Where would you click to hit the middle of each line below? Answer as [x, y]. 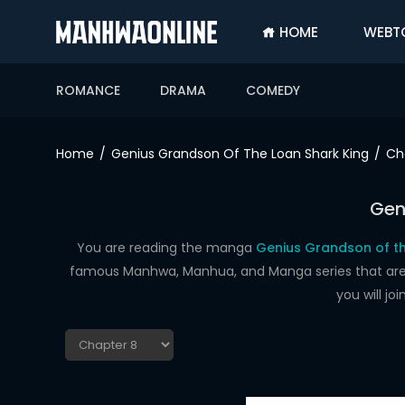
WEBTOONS [49, 207]
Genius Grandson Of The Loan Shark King [240, 154]
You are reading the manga [166, 248]
